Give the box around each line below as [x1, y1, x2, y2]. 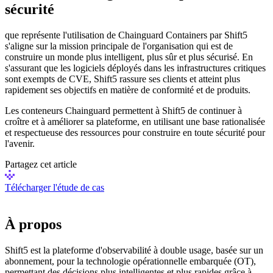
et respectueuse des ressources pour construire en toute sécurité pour [5, 127, 265, 138]
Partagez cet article [5, 159, 77, 170]
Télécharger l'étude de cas [5, 182, 104, 193]
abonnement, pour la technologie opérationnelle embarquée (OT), [5, 256, 256, 266]
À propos [5, 216, 62, 233]
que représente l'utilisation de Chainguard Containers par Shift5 [5, 30, 247, 41]
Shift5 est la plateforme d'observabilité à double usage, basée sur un [5, 245, 263, 255]
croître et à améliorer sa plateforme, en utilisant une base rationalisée [5, 116, 265, 127]
